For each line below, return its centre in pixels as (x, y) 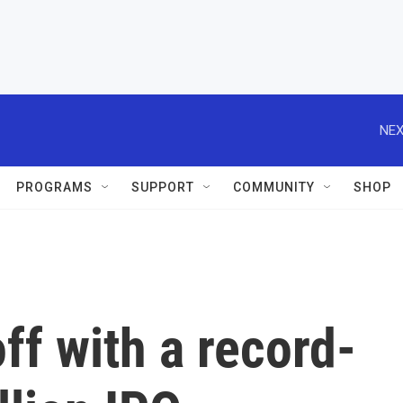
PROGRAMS (54, 187)
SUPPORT (163, 187)
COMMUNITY (274, 187)
